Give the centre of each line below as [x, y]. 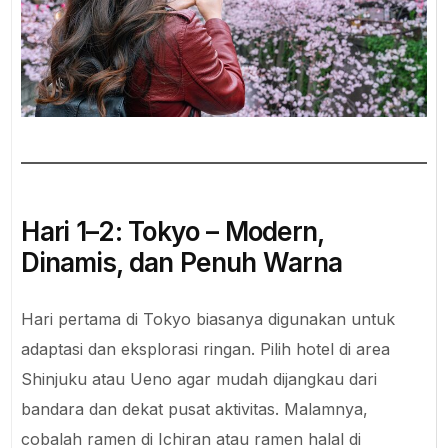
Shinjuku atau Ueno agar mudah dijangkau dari [199, 379]
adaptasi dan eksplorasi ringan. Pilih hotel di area [206, 349]
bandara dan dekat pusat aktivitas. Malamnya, [195, 409]
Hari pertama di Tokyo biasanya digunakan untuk [208, 319]
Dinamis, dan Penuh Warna [182, 263]
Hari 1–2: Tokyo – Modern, [172, 232]
